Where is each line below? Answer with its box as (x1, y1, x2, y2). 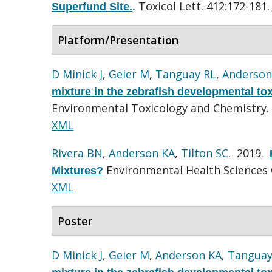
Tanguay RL (155, 66, 216, 81)
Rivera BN (52, 145, 103, 160)
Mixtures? (52, 164, 103, 177)
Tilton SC (181, 145, 228, 160)
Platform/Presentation (58, 32, 178, 47)
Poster (58, 213, 92, 228)
